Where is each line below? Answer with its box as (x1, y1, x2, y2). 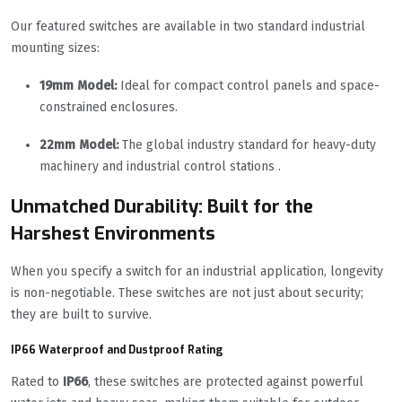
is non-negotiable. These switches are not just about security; (11, 285, 363, 301)
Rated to (11, 374, 63, 390)
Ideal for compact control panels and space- (117, 78, 380, 94)
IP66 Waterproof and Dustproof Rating (11, 343, 223, 358)
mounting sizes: (11, 40, 100, 57)
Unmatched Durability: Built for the (11, 195, 313, 220)
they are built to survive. (11, 307, 152, 323)
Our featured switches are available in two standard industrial (11, 19, 365, 35)
